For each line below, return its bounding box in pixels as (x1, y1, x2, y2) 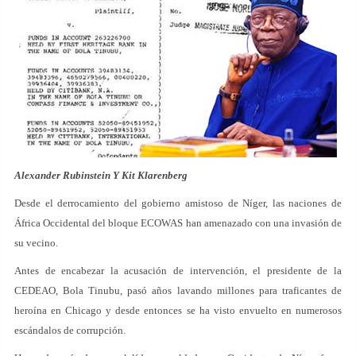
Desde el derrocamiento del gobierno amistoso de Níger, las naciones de (14, 197, 342, 209)
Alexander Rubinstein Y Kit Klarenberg (14, 169, 188, 181)
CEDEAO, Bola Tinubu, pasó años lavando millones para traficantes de (14, 284, 342, 296)
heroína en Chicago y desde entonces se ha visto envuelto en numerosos (14, 304, 342, 316)
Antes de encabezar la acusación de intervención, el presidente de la (14, 265, 342, 277)
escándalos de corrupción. (14, 324, 126, 336)
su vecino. (14, 237, 58, 249)
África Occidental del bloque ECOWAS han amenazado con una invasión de (14, 217, 342, 229)
